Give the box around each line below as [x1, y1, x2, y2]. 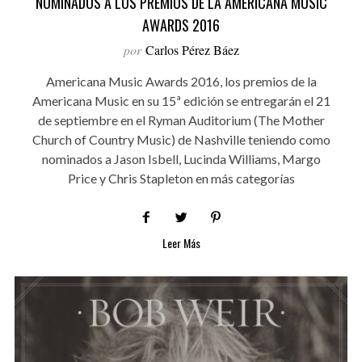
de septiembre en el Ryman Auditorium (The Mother [37, 112, 325, 128]
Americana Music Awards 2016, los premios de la [45, 73, 317, 89]
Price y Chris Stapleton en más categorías [67, 170, 295, 186]
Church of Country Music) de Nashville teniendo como [32, 131, 330, 147]
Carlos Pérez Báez [145, 40, 239, 58]
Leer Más [162, 234, 200, 251]
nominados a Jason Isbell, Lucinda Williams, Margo [41, 150, 321, 166]
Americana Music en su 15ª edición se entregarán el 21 [32, 92, 330, 108]
